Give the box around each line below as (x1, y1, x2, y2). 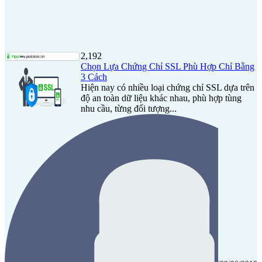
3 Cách (81, 72, 107, 82)
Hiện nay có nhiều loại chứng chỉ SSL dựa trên (81, 82, 254, 93)
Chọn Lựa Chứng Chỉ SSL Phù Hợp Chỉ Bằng (81, 61, 254, 72)
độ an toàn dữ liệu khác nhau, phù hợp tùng (81, 93, 242, 104)
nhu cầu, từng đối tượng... (81, 104, 177, 114)
